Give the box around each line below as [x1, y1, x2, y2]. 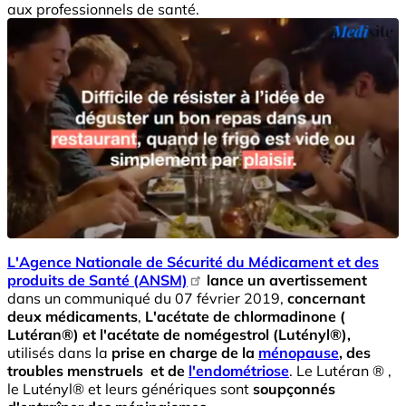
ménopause [258, 343, 339, 362]
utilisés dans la [7, 343, 111, 362]
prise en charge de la [111, 343, 258, 362]
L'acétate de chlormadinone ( [145, 306, 345, 325]
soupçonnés [253, 379, 335, 398]
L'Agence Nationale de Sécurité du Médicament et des [7, 252, 379, 271]
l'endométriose [188, 361, 289, 380]
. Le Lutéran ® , [289, 361, 391, 380]
